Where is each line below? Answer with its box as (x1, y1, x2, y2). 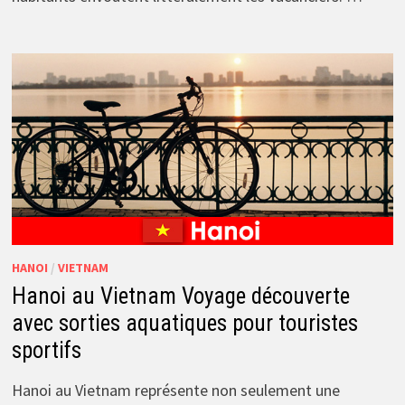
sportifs (11, 336, 81, 363)
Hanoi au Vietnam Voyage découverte (11, 282, 350, 309)
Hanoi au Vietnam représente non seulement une (11, 379, 340, 400)
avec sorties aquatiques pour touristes (11, 309, 358, 336)
